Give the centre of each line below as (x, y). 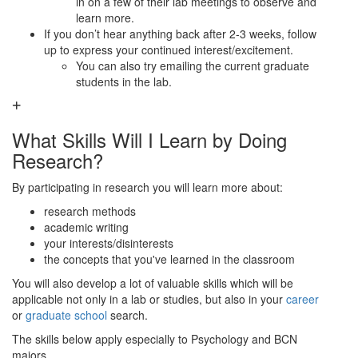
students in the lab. (124, 82)
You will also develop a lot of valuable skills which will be (153, 283)
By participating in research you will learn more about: (147, 187)
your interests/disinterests (109, 243)
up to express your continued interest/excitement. (169, 50)
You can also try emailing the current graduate (193, 66)
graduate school (66, 315)
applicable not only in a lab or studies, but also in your (149, 299)
